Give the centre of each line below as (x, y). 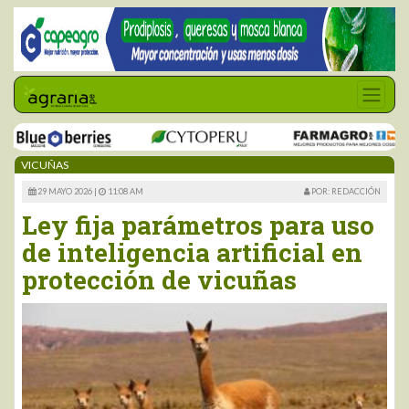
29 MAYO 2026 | (67, 191)
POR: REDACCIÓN (345, 191)
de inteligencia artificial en (192, 252)
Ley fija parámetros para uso (198, 225)
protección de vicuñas (159, 280)
